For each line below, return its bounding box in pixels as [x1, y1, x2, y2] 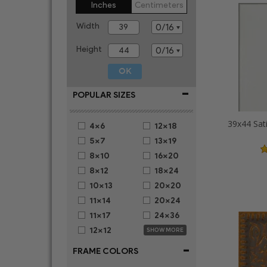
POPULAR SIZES [73, 90, 135, 100]
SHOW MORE [146, 227, 184, 233]
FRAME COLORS [73, 246, 138, 256]
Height [76, 44, 102, 54]
